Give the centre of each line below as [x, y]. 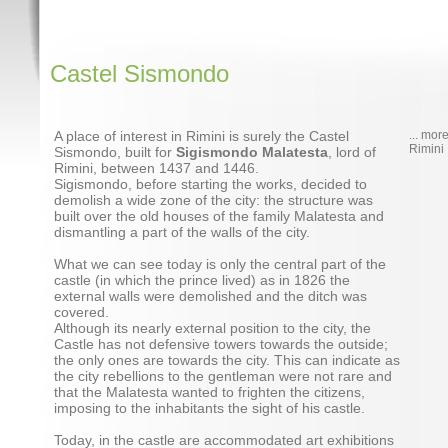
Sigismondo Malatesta [252, 152]
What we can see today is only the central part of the [220, 264]
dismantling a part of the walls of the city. [182, 232]
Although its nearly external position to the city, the [212, 328]
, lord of [352, 152]
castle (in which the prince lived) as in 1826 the [202, 280]
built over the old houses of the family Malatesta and [219, 216]
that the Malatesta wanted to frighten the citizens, [209, 392]
